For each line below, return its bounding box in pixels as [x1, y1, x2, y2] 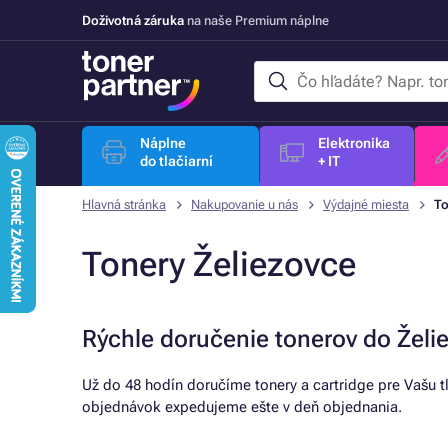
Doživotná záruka [82, 12, 184, 28]
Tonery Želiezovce [82, 244, 356, 284]
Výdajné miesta [323, 197, 409, 212]
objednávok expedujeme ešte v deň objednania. [82, 398, 402, 416]
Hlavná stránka [82, 197, 166, 212]
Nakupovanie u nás [191, 197, 298, 212]
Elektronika [317, 135, 390, 151]
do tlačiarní [140, 153, 213, 169]
